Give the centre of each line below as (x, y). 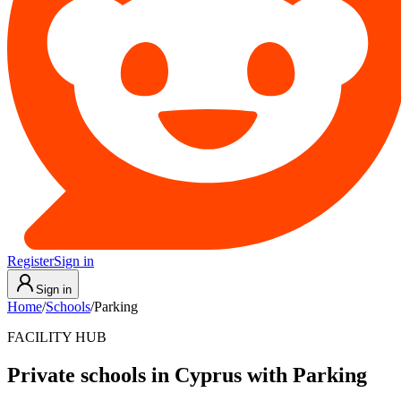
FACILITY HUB (57, 337)
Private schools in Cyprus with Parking (187, 375)
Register (30, 261)
